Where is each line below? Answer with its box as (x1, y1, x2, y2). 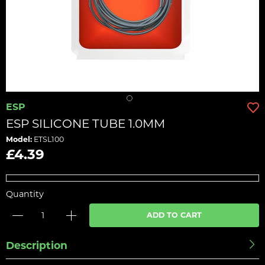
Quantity (6, 189, 44, 199)
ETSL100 (32, 135, 64, 144)
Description (6, 239, 67, 251)
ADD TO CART (147, 211, 202, 219)
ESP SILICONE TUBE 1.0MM (6, 116, 165, 131)
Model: (6, 135, 32, 144)
